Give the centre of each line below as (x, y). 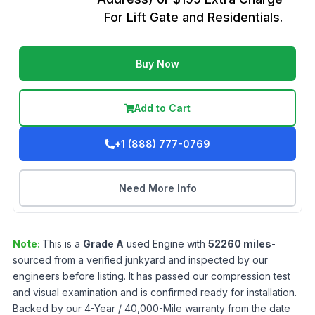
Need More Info (157, 188)
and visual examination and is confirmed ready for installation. (155, 292)
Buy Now (157, 64)
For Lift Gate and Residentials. (193, 17)
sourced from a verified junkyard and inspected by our (140, 260)
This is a (63, 244)
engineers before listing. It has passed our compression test (152, 276)
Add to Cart (162, 108)
